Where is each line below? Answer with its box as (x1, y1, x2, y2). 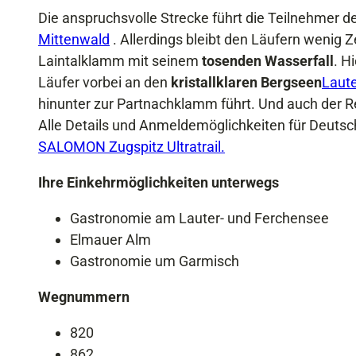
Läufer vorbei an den (38, 73, 171, 91)
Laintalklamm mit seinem (38, 52, 199, 69)
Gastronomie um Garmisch (70, 252, 239, 269)
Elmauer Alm (70, 230, 151, 248)
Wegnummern (38, 288, 130, 305)
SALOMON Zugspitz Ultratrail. (38, 137, 225, 155)
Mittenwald (38, 30, 110, 48)
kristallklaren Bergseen (171, 73, 322, 91)
